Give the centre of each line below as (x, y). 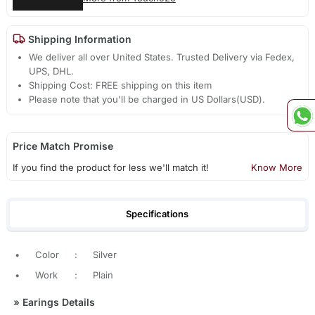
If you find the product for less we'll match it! (110, 168)
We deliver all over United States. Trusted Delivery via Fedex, (162, 57)
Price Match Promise (63, 146)
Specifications (157, 213)
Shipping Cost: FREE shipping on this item (121, 85)
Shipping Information (78, 39)
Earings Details (57, 302)
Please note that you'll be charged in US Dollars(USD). (147, 99)
